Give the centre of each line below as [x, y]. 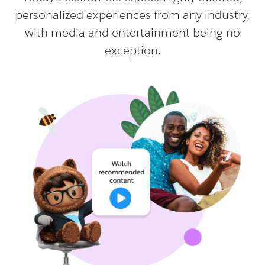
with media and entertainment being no [132, 32]
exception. [132, 50]
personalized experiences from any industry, [132, 14]
